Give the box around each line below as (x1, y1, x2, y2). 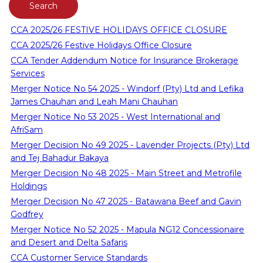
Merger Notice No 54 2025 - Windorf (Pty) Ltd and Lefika (11, 83, 244, 94)
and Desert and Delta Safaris (11, 237, 127, 248)
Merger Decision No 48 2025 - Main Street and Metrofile (11, 167, 242, 178)
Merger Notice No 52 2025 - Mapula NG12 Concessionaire (11, 224, 244, 235)
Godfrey (11, 208, 43, 220)
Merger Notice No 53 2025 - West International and (11, 111, 220, 122)
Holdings (11, 180, 47, 191)
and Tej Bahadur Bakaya (11, 152, 109, 163)
